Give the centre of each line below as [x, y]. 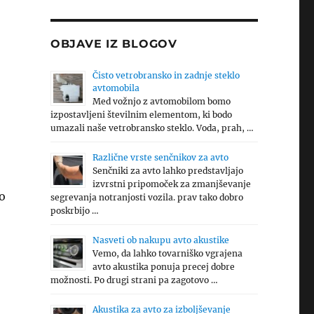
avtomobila [116, 88]
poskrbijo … [74, 211]
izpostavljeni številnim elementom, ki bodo [141, 115]
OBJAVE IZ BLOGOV [114, 44]
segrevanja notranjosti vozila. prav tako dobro [146, 197]
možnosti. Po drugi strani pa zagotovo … [134, 280]
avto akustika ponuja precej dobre [163, 267]
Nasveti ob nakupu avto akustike [161, 240]
